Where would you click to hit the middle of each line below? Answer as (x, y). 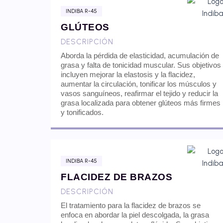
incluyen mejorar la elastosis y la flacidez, (128, 74)
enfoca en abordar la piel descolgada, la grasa (135, 215)
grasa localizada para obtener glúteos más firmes (141, 103)
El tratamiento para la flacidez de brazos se (131, 205)
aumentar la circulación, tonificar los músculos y (139, 84)
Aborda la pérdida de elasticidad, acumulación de (140, 55)
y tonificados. (82, 112)
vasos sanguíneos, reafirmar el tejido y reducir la (139, 93)
